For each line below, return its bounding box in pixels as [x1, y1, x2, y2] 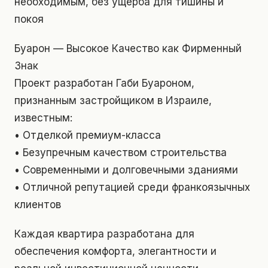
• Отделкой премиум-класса [14, 129, 161, 142]
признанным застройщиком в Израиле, [14, 95, 212, 107]
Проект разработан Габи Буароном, [14, 77, 194, 90]
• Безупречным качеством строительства [14, 147, 227, 159]
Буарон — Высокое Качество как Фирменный [14, 42, 242, 55]
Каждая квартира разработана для [14, 228, 194, 240]
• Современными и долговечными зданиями [14, 164, 238, 176]
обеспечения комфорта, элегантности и [14, 245, 217, 258]
